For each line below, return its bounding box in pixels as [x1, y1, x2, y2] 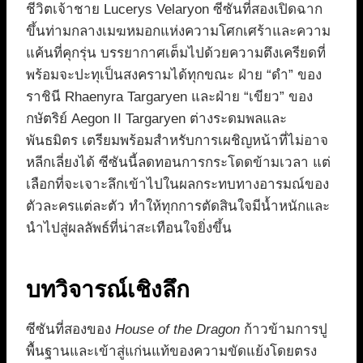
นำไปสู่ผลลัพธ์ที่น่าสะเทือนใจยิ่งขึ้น [26, 220, 232, 237]
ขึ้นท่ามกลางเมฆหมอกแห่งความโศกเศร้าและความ [26, 23, 331, 40]
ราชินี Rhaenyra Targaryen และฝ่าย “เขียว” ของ [26, 89, 313, 105]
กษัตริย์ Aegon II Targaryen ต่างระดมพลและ [26, 111, 287, 127]
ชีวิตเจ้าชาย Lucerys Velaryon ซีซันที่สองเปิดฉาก [26, 2, 322, 18]
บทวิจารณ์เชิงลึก [26, 277, 190, 303]
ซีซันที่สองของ [26, 322, 115, 338]
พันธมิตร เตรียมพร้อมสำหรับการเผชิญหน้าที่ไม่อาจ [26, 133, 328, 149]
